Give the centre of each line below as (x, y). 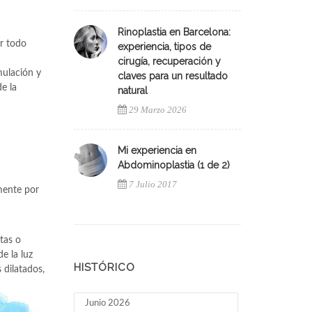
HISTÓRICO (104, 267)
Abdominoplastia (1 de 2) (174, 165)
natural (133, 91)
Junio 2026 (108, 303)
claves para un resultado (173, 76)
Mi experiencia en (157, 150)
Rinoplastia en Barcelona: (174, 32)
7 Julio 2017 (153, 184)
